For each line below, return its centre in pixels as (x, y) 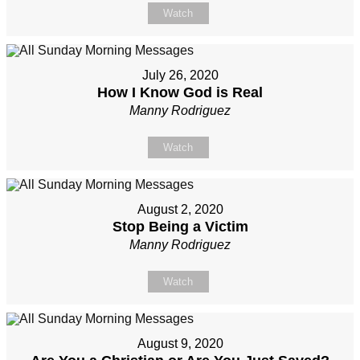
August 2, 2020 (180, 210)
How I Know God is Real (180, 93)
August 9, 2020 (180, 344)
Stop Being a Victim (180, 227)
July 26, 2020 (180, 76)
